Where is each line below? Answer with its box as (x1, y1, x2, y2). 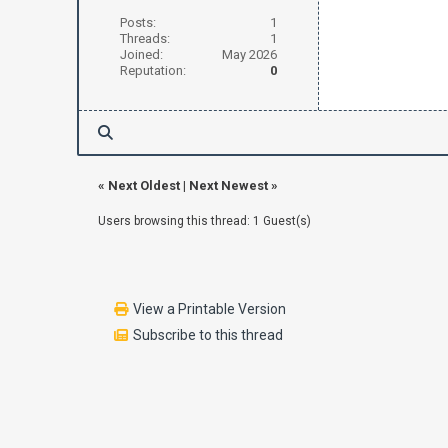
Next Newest (188, 178, 268, 193)
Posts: (119, 15, 156, 30)
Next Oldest (107, 178, 180, 193)
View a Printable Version (133, 301, 287, 317)
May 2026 (221, 47, 277, 62)
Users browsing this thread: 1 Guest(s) (97, 214, 311, 228)
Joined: (119, 47, 163, 62)
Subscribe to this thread (133, 327, 284, 343)
